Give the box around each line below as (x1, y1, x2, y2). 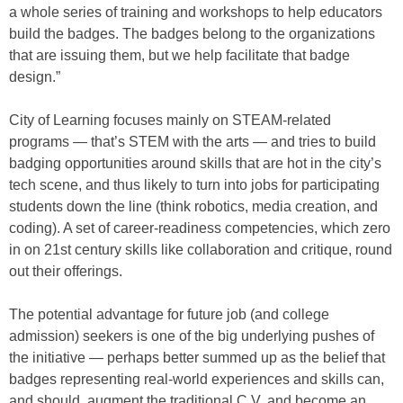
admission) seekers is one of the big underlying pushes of (9, 328, 374, 345)
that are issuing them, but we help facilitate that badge (9, 48, 350, 64)
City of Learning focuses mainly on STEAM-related (9, 112, 331, 129)
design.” (9, 69, 60, 85)
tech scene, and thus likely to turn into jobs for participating (9, 177, 380, 193)
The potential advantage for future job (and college (9, 307, 329, 323)
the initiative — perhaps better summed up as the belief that (9, 350, 385, 366)
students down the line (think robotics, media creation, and (9, 199, 378, 215)
